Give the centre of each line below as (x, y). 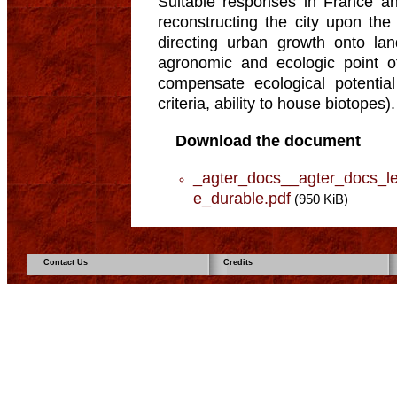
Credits (238, 262)
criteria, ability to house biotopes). (276, 103)
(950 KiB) (319, 198)
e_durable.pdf (242, 198)
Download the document (268, 140)
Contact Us (66, 262)
